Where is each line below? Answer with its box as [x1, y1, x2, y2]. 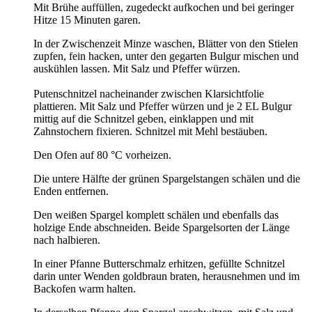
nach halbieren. [33, 233, 100, 246]
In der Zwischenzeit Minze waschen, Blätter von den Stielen [33, 37, 298, 49]
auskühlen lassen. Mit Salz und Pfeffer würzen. [33, 62, 240, 75]
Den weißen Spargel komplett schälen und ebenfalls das [33, 208, 279, 221]
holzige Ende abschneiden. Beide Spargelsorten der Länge [33, 221, 290, 233]
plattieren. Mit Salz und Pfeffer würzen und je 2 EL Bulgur [33, 100, 292, 112]
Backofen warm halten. [33, 282, 136, 295]
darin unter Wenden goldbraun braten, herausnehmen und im [33, 270, 299, 282]
